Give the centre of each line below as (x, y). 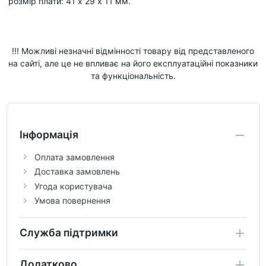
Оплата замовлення (74, 157)
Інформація (49, 134)
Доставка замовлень (77, 172)
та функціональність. (133, 75)
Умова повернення (72, 201)
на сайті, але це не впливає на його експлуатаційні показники (133, 63)
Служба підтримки (69, 232)
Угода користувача (73, 186)
